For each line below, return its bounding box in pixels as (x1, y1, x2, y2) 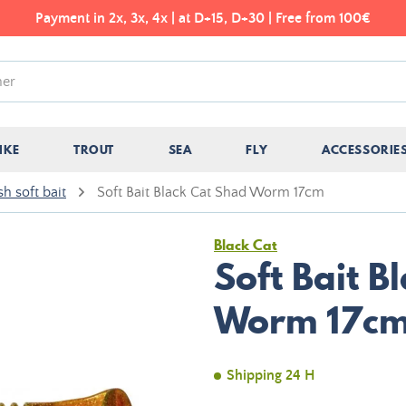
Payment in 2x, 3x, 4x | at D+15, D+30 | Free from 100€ (35, 10, 371, 26)
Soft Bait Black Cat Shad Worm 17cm (97, 184, 324, 200)
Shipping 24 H (227, 367, 315, 383)
